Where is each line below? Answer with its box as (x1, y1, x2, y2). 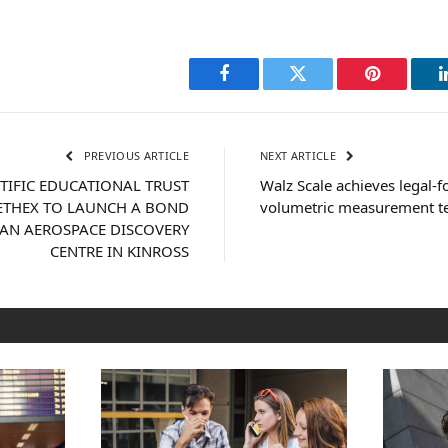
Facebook (222, 79, 293, 98)
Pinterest (370, 79, 434, 98)
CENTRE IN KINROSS (50, 241, 189, 262)
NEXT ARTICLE (260, 148, 340, 164)
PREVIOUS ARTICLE (80, 148, 189, 164)
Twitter (296, 79, 349, 98)
